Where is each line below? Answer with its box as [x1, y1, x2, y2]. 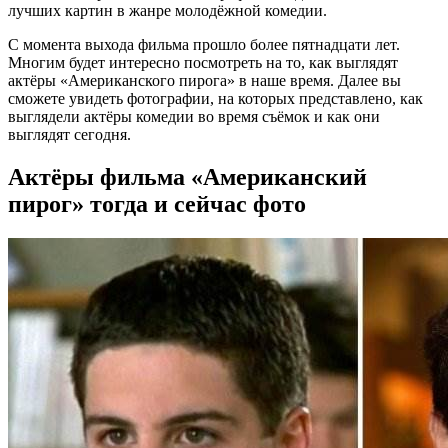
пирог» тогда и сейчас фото [8, 190, 306, 217]
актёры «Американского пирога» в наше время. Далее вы [8, 71, 401, 89]
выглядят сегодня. [8, 125, 131, 143]
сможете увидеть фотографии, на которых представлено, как [8, 89, 423, 107]
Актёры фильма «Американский [8, 163, 367, 190]
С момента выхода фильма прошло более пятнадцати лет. [8, 35, 400, 53]
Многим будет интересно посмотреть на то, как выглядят [8, 53, 398, 71]
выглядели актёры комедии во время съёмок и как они [8, 107, 380, 125]
